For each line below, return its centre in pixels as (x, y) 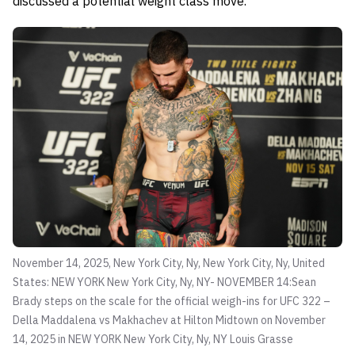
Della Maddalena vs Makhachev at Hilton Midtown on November (169, 320)
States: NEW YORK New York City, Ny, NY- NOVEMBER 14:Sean (164, 282)
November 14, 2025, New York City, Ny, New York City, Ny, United (169, 263)
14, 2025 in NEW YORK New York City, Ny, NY (121, 339)
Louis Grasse (261, 339)
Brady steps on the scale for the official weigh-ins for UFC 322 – (172, 301)
